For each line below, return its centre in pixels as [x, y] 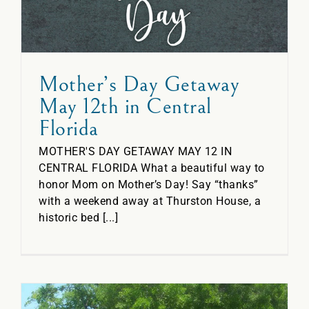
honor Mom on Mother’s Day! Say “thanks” [149, 184]
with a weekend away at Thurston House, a [150, 201]
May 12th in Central [125, 106]
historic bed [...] [78, 217]
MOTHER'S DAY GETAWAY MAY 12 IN [135, 151]
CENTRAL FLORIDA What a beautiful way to [152, 168]
